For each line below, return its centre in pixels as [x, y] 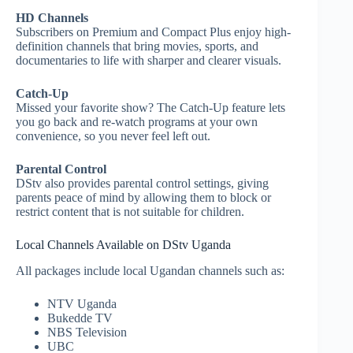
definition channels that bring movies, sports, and [137, 46]
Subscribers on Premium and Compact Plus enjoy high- [153, 32]
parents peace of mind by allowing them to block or [143, 198]
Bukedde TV [82, 318]
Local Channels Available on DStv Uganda [123, 245]
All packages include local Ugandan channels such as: [152, 270]
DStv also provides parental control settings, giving [142, 184]
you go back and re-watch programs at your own [137, 122]
